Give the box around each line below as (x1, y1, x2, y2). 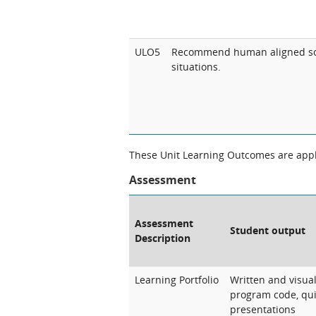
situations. (171, 60, 221, 73)
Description (135, 231, 190, 245)
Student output (230, 224, 305, 237)
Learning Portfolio (135, 273, 219, 286)
